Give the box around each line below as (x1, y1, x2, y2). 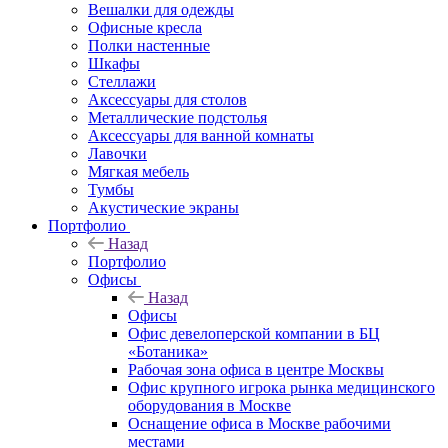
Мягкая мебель (88, 162, 189, 180)
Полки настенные (88, 36, 210, 54)
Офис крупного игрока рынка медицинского (128, 378, 435, 396)
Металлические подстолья (88, 108, 267, 126)
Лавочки (88, 144, 147, 162)
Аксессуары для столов (88, 90, 247, 108)
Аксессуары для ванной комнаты (88, 126, 314, 144)
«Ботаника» (128, 342, 208, 360)
